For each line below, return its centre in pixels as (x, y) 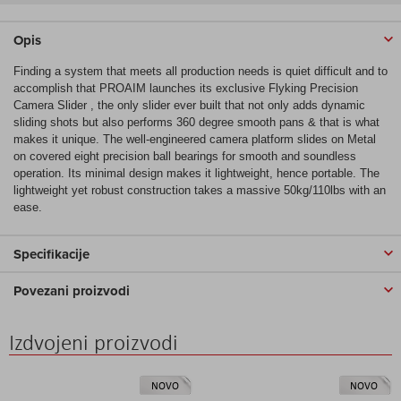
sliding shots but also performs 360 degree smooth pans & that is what (196, 122)
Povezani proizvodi (72, 290)
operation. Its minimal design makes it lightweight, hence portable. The (196, 173)
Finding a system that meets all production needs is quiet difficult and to (200, 71)
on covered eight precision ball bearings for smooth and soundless (185, 156)
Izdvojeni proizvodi (94, 342)
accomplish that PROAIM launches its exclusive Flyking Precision (186, 88)
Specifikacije (51, 254)
